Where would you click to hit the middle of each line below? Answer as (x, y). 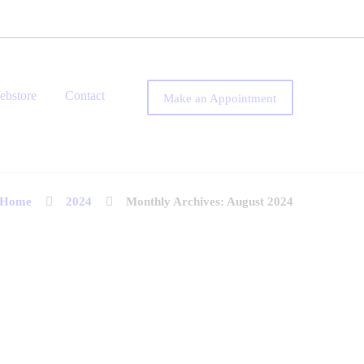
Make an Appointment (220, 98)
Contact (84, 96)
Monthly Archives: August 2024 (210, 202)
